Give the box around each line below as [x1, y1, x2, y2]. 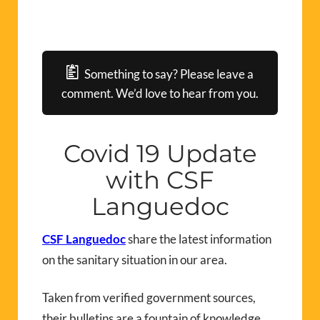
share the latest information [128, 231, 271, 246]
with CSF [106, 164, 214, 195]
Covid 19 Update [63, 138, 257, 169]
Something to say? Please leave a [84, 66, 254, 81]
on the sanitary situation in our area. [42, 251, 227, 267]
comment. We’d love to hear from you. [61, 85, 259, 101]
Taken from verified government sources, [42, 289, 256, 305]
